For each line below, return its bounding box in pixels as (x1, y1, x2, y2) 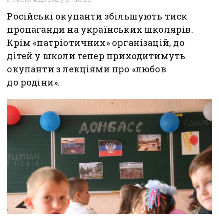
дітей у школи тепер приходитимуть (7, 50, 186, 62)
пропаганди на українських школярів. (7, 23, 193, 36)
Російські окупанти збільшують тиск (7, 10, 188, 22)
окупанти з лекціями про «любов (7, 63, 166, 75)
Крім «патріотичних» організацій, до (7, 37, 185, 49)
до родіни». (7, 76, 60, 88)
